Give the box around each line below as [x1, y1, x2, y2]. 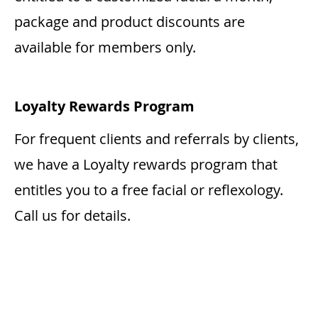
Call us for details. [14, 206, 131, 226]
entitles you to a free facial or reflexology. [14, 180, 283, 200]
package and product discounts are [14, 12, 245, 32]
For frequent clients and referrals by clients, [14, 129, 299, 149]
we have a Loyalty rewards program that [14, 155, 278, 175]
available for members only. [14, 38, 196, 57]
